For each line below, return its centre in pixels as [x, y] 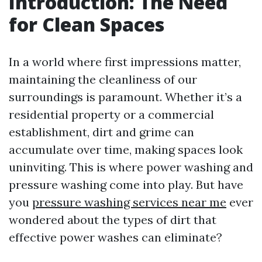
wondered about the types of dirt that [113, 220]
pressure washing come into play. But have [126, 185]
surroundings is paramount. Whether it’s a [125, 97]
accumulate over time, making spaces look [126, 149]
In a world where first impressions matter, [125, 62]
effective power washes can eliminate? [116, 237]
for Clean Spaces [87, 24]
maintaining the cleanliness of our [103, 79]
